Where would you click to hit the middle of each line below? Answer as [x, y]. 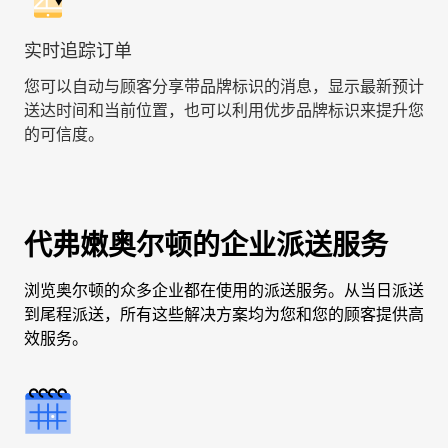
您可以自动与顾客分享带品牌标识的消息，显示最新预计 [224, 86]
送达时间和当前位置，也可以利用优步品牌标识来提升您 [224, 110]
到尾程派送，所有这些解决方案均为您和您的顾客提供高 [224, 314]
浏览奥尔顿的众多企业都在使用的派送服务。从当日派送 [224, 290]
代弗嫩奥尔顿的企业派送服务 [206, 245]
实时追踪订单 [78, 50]
